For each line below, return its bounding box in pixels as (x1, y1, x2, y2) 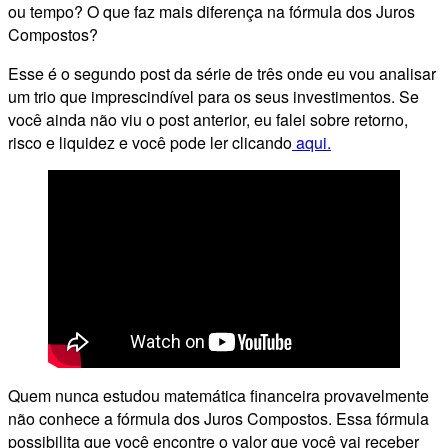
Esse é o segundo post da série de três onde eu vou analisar (8, 61, 436, 85)
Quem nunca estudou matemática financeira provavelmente (8, 383, 429, 407)
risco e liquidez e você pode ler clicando (8, 130, 292, 154)
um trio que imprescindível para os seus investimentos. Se (8, 84, 419, 108)
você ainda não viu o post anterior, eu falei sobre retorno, (8, 107, 408, 131)
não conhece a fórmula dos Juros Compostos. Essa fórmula (8, 406, 429, 430)
